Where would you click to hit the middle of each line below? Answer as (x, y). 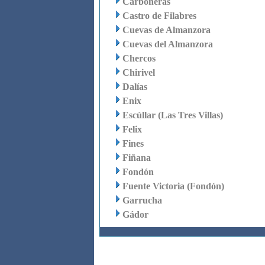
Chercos (139, 58)
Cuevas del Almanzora (167, 44)
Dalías (135, 87)
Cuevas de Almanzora (166, 30)
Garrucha (142, 200)
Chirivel (138, 72)
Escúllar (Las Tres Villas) (172, 115)
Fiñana (136, 158)
